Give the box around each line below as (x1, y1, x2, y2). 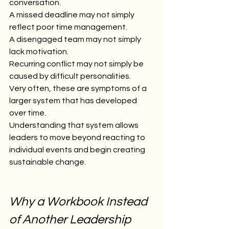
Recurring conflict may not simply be (9, 59, 145, 68)
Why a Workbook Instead (9, 195, 150, 208)
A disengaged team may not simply (9, 35, 143, 43)
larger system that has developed (9, 96, 139, 105)
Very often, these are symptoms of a (9, 84, 148, 93)
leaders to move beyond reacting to (9, 133, 147, 142)
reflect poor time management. (9, 22, 127, 31)
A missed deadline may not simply (9, 10, 136, 19)
